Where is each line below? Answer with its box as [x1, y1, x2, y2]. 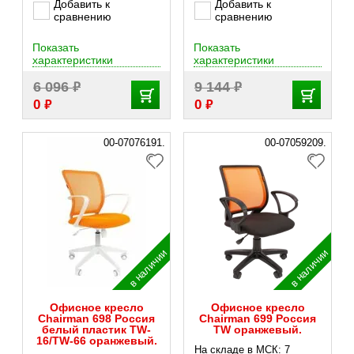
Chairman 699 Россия [199, 312, 316, 325]
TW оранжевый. [213, 323, 302, 336]
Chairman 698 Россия [38, 312, 155, 325]
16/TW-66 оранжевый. [36, 334, 157, 347]
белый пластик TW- [42, 323, 151, 336]
